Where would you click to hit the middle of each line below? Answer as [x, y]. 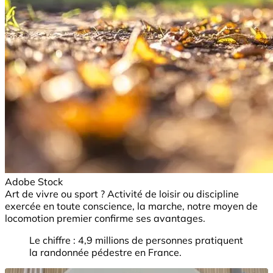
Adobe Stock [34, 181]
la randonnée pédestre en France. [105, 252]
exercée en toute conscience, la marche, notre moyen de [131, 206]
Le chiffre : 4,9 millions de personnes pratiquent [136, 240]
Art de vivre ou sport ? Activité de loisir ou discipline [122, 193]
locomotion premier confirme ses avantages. [105, 218]
